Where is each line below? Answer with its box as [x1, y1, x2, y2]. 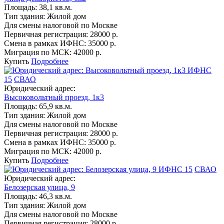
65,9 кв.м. [39, 102, 72, 110]
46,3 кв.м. [39, 192, 72, 200]
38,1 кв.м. [39, 3, 72, 11]
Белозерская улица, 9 [4, 183, 75, 191]
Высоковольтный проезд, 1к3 [4, 93, 104, 101]
